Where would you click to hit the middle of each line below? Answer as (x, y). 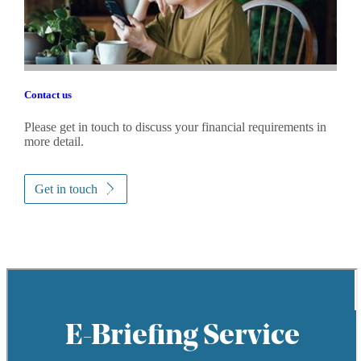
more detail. (54, 141)
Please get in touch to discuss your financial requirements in (175, 127)
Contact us (48, 95)
